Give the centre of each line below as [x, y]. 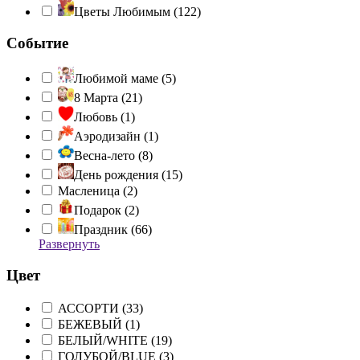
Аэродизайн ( [111, 137]
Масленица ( [92, 191]
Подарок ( [101, 211]
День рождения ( [120, 175]
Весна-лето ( [108, 156]
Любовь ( [99, 117]
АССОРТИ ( [92, 308]
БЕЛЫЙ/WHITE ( [106, 340]
